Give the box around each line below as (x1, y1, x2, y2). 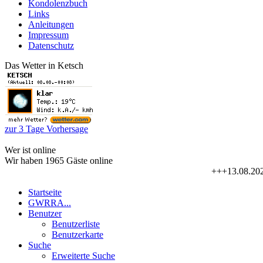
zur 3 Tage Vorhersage (5, 124, 88, 134)
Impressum (28, 30, 69, 41)
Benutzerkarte (52, 230, 103, 240)
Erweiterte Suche (52, 251, 115, 261)
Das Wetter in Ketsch (5, 60, 83, 71)
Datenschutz (28, 41, 74, 51)
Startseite (28, 187, 62, 198)
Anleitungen (28, 19, 74, 30)
